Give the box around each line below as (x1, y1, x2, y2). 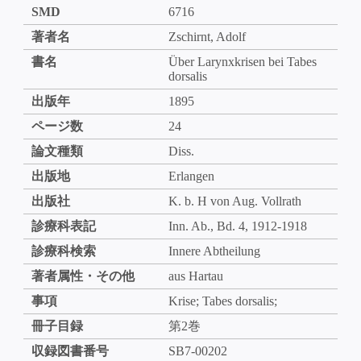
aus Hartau (168, 268, 223, 283)
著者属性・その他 (31, 268, 135, 283)
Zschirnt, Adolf (168, 29, 246, 44)
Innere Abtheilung (168, 243, 260, 258)
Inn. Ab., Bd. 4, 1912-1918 (168, 218, 307, 233)
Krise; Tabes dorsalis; (168, 293, 277, 308)
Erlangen (168, 168, 214, 183)
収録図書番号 (31, 343, 109, 358)
